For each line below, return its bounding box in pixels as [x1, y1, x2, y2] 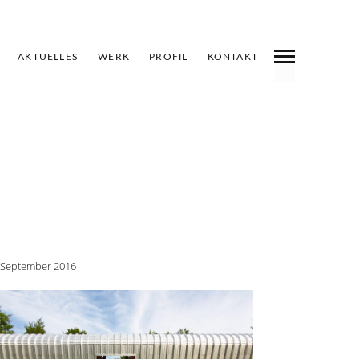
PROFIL [149, 52, 188, 62]
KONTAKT [207, 52, 259, 62]
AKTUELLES [18, 52, 79, 62]
